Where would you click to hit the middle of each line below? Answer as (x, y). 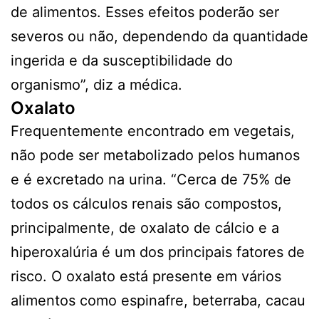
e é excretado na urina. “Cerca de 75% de (151, 179)
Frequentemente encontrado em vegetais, (153, 131)
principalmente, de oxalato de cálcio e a (145, 228)
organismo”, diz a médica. (96, 84)
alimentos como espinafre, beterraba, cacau (158, 300)
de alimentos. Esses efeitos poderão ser (145, 12)
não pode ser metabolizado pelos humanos (155, 155)
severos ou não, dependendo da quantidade (159, 36)
